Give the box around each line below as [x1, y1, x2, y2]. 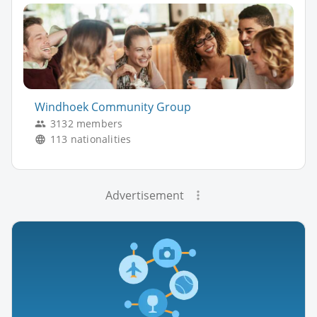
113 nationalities [50, 132, 132, 146]
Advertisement [105, 188, 184, 204]
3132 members [50, 117, 123, 131]
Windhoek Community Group [35, 99, 191, 115]
